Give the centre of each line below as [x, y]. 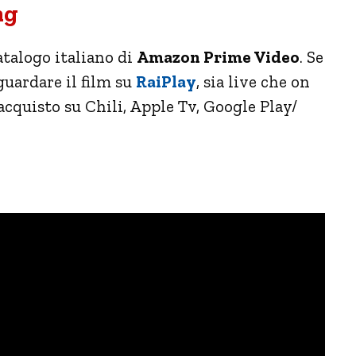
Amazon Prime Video [218, 56]
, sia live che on [253, 81]
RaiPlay [166, 81]
